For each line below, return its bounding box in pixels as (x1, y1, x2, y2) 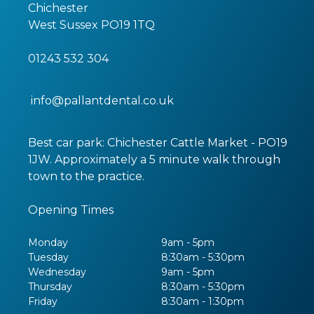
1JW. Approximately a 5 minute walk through (28, 153, 280, 166)
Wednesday (28, 266, 86, 278)
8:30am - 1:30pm (161, 295, 244, 308)
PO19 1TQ (101, 18, 155, 32)
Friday (28, 295, 57, 308)
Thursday (28, 280, 72, 293)
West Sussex (28, 18, 98, 32)
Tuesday (28, 251, 69, 264)
